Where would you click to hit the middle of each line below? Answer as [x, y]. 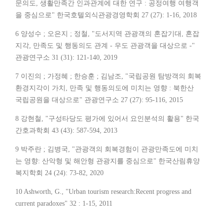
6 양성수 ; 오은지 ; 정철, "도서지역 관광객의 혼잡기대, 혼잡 [107, 34]
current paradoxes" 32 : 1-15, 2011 [64, 204]
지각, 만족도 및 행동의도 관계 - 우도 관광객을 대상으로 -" [105, 46]
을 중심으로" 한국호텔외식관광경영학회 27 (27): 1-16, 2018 [106, 15]
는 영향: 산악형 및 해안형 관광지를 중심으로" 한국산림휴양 [108, 161]
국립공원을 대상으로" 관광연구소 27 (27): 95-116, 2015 [99, 100]
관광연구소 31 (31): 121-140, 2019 [66, 58]
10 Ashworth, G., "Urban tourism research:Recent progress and [103, 192]
